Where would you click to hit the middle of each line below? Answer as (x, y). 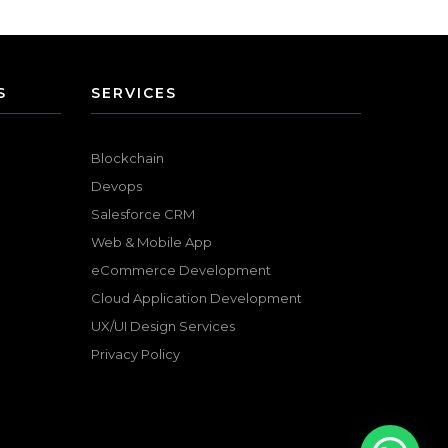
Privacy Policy (135, 353)
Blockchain (127, 157)
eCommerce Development (181, 269)
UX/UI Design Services (163, 325)
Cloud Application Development (196, 297)
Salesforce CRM (143, 213)
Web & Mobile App (151, 241)
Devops (116, 185)
